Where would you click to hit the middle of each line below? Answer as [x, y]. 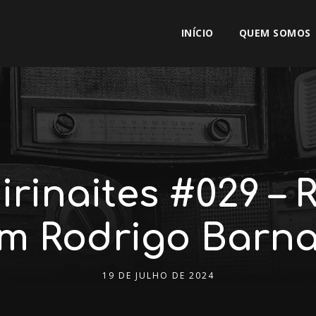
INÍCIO [197, 33]
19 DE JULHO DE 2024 [158, 275]
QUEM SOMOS [275, 33]
